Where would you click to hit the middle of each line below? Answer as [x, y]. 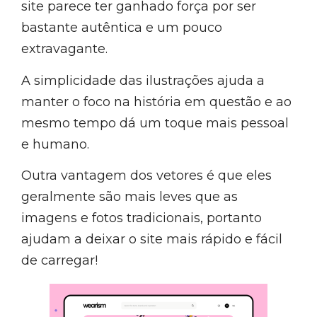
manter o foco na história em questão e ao [156, 102]
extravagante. [64, 49]
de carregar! [59, 260]
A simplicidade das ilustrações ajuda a [143, 80]
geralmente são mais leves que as [129, 196]
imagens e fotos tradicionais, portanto [142, 218]
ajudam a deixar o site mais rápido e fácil [152, 239]
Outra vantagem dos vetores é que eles [146, 175]
